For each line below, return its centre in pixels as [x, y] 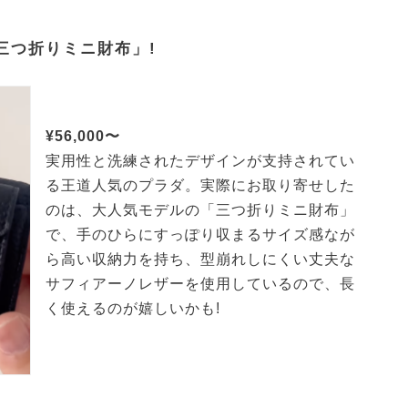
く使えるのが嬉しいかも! [133, 309]
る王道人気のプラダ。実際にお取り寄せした [200, 186]
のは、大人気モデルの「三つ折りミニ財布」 [200, 210]
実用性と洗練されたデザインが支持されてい [200, 161]
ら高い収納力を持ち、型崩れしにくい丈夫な [200, 260]
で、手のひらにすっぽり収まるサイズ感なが [200, 235]
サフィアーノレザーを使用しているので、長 [200, 284]
